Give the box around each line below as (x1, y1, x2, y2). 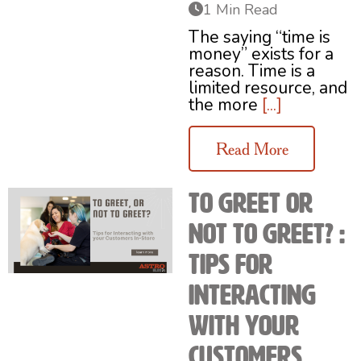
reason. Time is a (189, 60, 315, 83)
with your (189, 309, 299, 341)
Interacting (189, 279, 316, 310)
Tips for (189, 248, 272, 280)
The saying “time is (189, 26, 330, 49)
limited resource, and (189, 77, 347, 100)
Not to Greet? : (189, 218, 345, 249)
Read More (215, 138, 288, 159)
